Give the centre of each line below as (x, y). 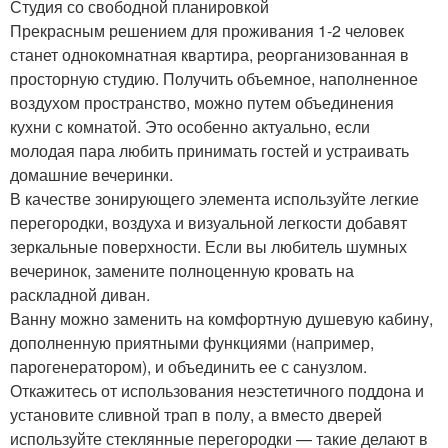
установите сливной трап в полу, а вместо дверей (198, 415)
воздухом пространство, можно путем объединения (202, 103)
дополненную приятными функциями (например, (192, 343)
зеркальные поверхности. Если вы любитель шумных (208, 247)
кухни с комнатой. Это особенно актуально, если (190, 127)
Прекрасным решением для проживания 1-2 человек (207, 31)
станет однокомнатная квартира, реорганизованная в (209, 55)
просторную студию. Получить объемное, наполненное (214, 79)
